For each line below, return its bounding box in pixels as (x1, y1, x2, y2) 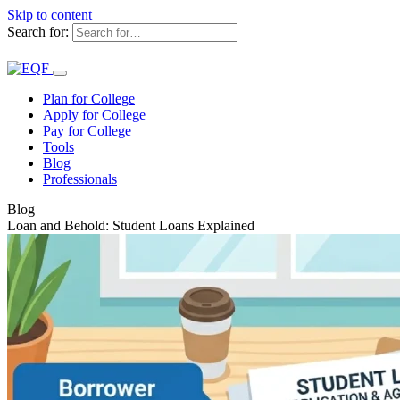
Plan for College (43, 91, 135, 106)
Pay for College (43, 123, 131, 138)
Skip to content (7, 7, 92, 22)
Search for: (7, 24, 72, 39)
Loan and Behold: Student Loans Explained (7, 218, 254, 233)
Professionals (43, 171, 117, 187)
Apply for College (43, 107, 146, 122)
